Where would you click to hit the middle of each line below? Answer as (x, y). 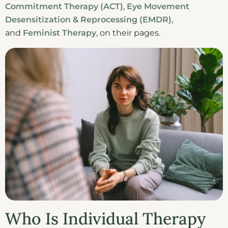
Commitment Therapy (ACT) (64, 7)
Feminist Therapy (60, 33)
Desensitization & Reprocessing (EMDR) (88, 20)
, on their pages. (129, 33)
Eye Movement (158, 7)
